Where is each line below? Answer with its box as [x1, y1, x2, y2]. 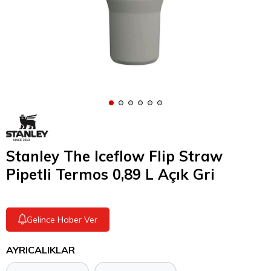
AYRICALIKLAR [6, 243, 75, 256]
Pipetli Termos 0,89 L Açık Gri [6, 165, 215, 183]
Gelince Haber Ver [27, 214, 97, 225]
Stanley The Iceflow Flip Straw [6, 146, 223, 165]
